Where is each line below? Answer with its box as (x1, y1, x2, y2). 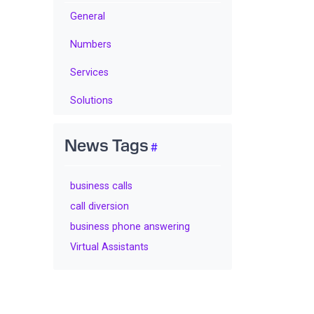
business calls (70, 179, 132, 192)
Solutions (70, 94, 113, 107)
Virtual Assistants (70, 240, 149, 253)
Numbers (70, 38, 111, 50)
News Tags (64, 132, 149, 155)
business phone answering (70, 220, 190, 233)
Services (70, 66, 109, 78)
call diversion (70, 200, 129, 212)
